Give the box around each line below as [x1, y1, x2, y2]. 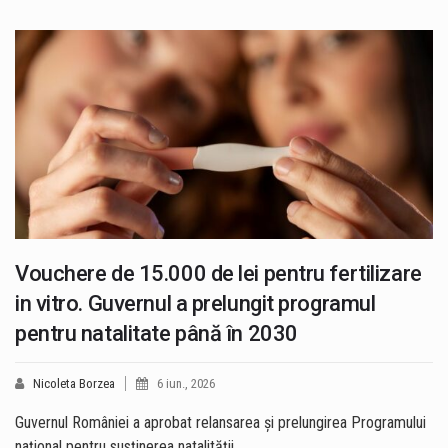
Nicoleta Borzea [33, 376, 115, 392]
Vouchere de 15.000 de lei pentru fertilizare [15, 261, 422, 287]
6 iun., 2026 [157, 376, 215, 392]
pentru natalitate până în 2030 [15, 321, 298, 347]
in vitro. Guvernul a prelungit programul [15, 291, 376, 317]
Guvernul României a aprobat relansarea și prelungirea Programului [15, 413, 426, 433]
